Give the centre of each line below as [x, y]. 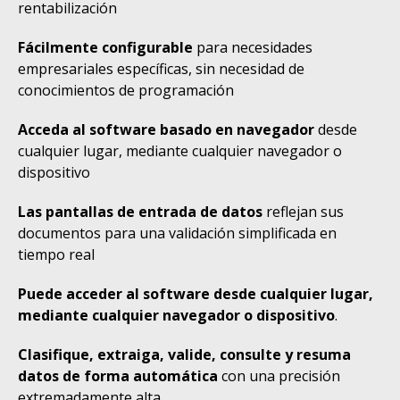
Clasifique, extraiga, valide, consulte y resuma [184, 354]
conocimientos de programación [126, 90]
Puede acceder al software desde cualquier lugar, [196, 294]
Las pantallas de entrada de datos [140, 212]
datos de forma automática [118, 376]
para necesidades [253, 47]
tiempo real [56, 254]
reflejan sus [303, 212]
